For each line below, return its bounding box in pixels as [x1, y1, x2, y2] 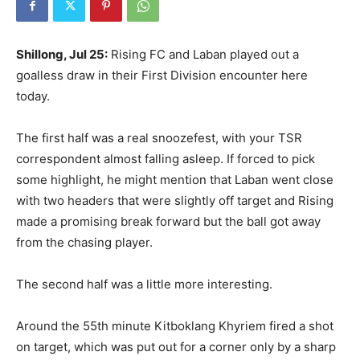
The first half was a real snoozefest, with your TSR [16, 130, 302, 145]
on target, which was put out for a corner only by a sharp [16, 339, 336, 354]
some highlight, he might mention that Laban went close [16, 172, 333, 187]
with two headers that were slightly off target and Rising [16, 193, 333, 208]
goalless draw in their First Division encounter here [16, 67, 308, 83]
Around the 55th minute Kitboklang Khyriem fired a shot [16, 318, 333, 333]
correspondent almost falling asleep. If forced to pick [16, 151, 315, 166]
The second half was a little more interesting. [16, 276, 272, 292]
